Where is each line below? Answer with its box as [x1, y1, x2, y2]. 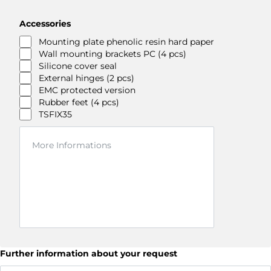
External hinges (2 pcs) [39, 73, 134, 83]
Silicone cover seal [39, 60, 117, 71]
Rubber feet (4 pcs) [39, 97, 119, 108]
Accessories [19, 18, 71, 29]
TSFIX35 [39, 109, 72, 120]
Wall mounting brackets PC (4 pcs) [39, 48, 186, 59]
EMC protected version [39, 85, 135, 96]
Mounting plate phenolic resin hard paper [39, 36, 214, 47]
